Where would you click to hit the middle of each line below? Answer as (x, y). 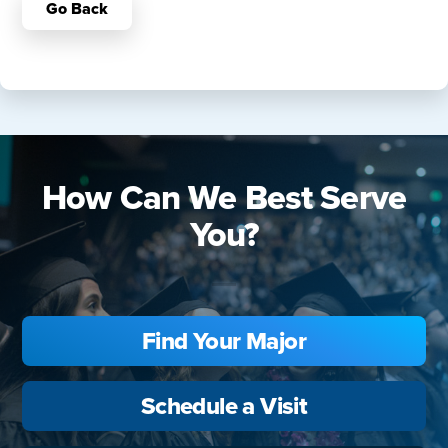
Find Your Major (224, 341)
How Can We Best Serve (224, 197)
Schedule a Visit (224, 406)
